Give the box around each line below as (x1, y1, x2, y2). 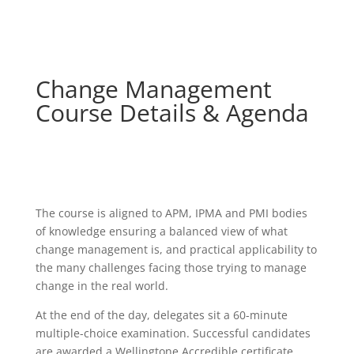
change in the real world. (35, 278, 168, 293)
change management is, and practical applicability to (35, 242, 317, 257)
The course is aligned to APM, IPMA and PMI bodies (35, 205, 307, 220)
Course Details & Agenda (35, 96, 309, 129)
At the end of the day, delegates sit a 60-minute (35, 307, 288, 322)
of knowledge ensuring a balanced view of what (35, 224, 288, 239)
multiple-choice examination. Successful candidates (35, 326, 311, 341)
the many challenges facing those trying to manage (35, 260, 307, 275)
